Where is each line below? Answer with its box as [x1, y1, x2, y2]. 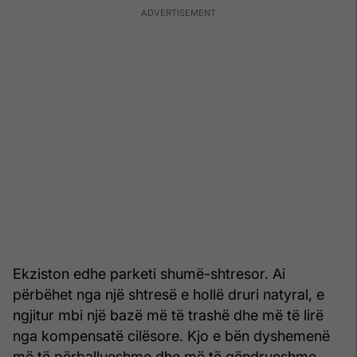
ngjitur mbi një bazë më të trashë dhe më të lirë [13, 306, 324, 324]
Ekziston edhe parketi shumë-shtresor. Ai [13, 265, 285, 282]
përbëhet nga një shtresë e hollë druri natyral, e [13, 285, 324, 303]
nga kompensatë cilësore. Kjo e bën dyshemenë [13, 327, 330, 344]
